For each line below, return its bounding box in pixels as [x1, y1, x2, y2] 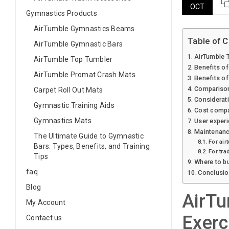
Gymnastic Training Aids [34, 101, 114, 109]
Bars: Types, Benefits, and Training [34, 142, 150, 150]
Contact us [26, 214, 62, 222]
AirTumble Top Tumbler [34, 55, 113, 63]
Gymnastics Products [26, 9, 97, 17]
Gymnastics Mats [34, 117, 91, 125]
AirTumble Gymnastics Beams [34, 25, 135, 33]
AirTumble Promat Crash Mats [34, 71, 135, 79]
